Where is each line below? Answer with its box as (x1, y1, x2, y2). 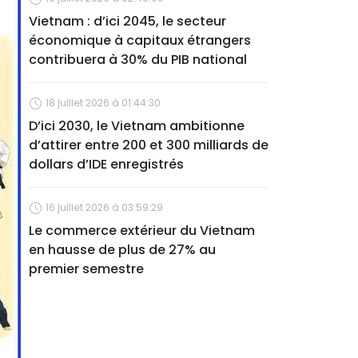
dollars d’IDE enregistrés (29, 155, 184, 173)
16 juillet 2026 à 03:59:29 (46, 201, 163, 214)
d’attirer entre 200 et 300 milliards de (29, 136, 268, 154)
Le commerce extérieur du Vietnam (29, 221, 255, 240)
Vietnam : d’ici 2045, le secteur (29, 12, 226, 30)
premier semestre (29, 260, 144, 278)
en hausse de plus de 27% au (29, 241, 216, 259)
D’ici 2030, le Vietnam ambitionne (29, 117, 245, 135)
